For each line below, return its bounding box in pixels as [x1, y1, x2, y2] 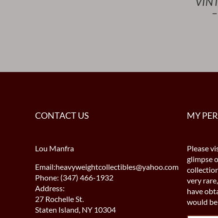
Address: [35, 183, 65, 193]
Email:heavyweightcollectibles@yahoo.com [35, 162, 179, 171]
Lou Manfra [35, 143, 74, 153]
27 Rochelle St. [35, 194, 84, 203]
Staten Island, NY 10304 [35, 204, 116, 214]
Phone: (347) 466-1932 [35, 172, 113, 182]
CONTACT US [35, 109, 89, 121]
